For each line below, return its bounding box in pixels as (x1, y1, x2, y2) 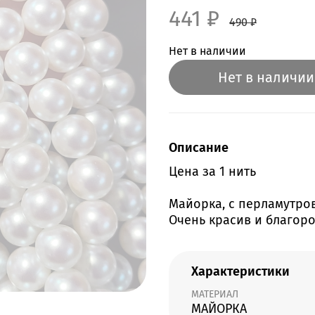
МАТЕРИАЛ (191, 288, 238, 301)
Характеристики (191, 264, 290, 280)
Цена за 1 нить (169, 164, 256, 180)
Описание (169, 139, 229, 155)
